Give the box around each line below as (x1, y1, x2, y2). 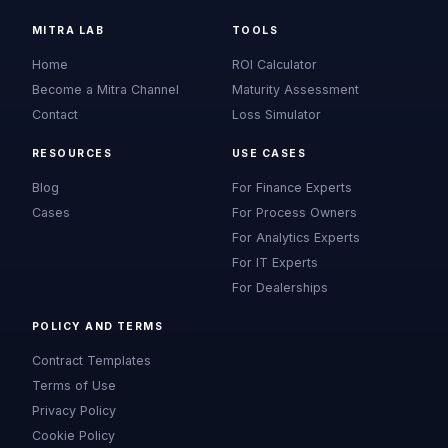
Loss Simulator (232, 107, 321, 122)
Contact (32, 107, 78, 122)
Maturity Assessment (232, 82, 359, 97)
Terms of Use (32, 378, 116, 393)
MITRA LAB (32, 24, 105, 37)
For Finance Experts (232, 180, 352, 195)
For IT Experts (232, 255, 318, 270)
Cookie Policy (32, 428, 115, 443)
